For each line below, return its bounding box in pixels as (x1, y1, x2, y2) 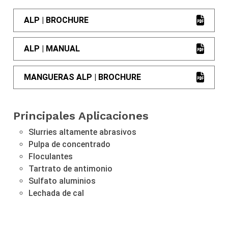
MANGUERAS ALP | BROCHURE (24, 72, 141, 82)
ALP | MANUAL (24, 43, 80, 53)
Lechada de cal (28, 188, 84, 198)
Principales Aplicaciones (13, 109, 149, 122)
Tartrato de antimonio (28, 163, 113, 174)
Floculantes (28, 151, 73, 161)
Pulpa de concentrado (28, 139, 111, 149)
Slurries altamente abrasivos (28, 127, 137, 137)
